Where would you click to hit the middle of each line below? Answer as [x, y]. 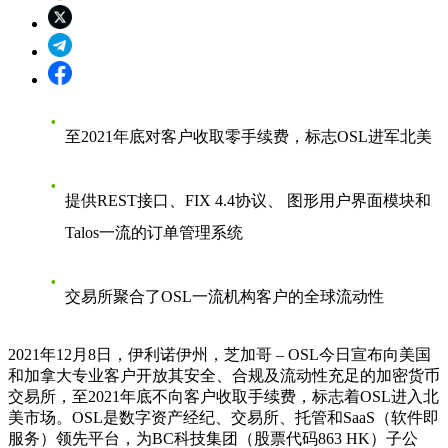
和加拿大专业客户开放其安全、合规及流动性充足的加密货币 [224, 375]
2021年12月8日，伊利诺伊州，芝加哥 [140, 354]
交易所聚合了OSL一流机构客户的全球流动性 [224, 296]
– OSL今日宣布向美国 [351, 354]
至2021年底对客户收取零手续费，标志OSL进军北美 [248, 136]
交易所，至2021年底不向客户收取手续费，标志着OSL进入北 [223, 396]
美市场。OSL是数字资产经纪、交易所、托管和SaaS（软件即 [223, 417]
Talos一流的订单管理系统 [154, 232]
